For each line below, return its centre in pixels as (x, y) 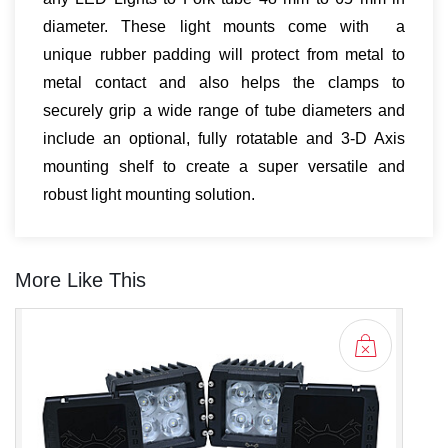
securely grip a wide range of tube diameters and (224, 110)
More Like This (80, 280)
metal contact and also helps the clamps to (224, 82)
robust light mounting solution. (149, 194)
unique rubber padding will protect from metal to (224, 54)
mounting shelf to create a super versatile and (224, 166)
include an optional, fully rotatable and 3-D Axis (224, 138)
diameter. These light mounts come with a (224, 26)
